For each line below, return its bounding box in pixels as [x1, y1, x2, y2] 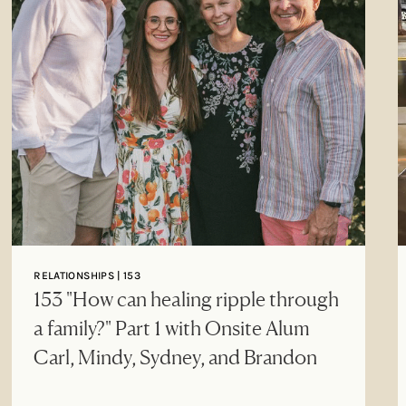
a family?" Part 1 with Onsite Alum [34, 314, 311, 340]
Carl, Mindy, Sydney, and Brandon [34, 343, 318, 369]
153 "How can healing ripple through [34, 285, 340, 311]
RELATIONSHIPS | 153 [34, 268, 141, 282]
